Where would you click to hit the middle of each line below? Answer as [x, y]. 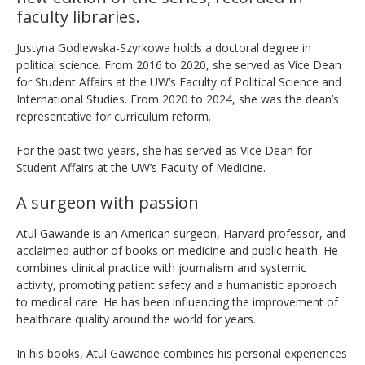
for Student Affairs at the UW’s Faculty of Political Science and [179, 81]
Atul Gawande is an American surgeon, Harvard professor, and [181, 233]
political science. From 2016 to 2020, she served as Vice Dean [179, 64]
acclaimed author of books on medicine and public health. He [177, 250]
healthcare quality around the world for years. [136, 319]
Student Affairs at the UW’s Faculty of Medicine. [141, 167]
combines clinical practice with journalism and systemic [161, 267]
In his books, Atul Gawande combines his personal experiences [182, 353]
